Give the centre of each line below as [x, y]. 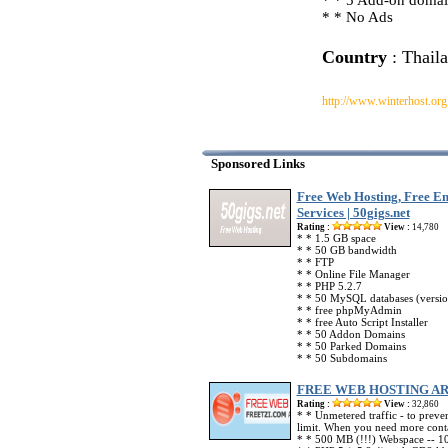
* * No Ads [357, 17]
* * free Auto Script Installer [362, 322]
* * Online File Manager [353, 274]
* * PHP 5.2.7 [329, 286]
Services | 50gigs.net [353, 212]
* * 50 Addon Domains [350, 334]
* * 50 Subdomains [341, 358]
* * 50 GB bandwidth [346, 250]
